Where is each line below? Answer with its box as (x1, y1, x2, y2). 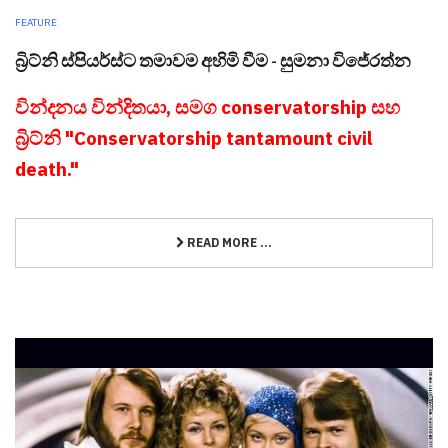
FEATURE (15, 16, 57, 30)
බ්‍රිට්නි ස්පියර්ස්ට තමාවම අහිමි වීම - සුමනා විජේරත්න (15, 48, 411, 72)
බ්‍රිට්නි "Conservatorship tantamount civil (15, 126, 373, 151)
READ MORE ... (184, 234, 272, 250)
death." (15, 157, 79, 182)
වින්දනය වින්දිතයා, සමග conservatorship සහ (15, 95, 400, 120)
